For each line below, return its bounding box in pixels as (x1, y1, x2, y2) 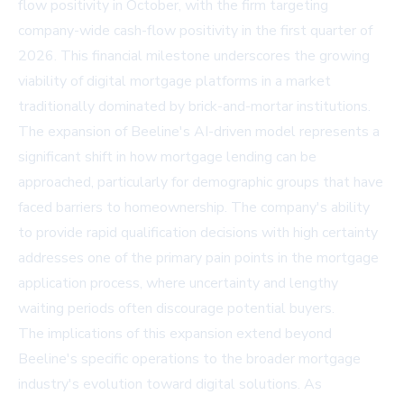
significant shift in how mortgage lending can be (18, 147, 317, 168)
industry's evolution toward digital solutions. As (18, 374, 322, 395)
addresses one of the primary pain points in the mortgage (18, 248, 379, 269)
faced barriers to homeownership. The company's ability (18, 197, 370, 218)
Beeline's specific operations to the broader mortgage (18, 349, 361, 370)
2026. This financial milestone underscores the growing (18, 46, 370, 67)
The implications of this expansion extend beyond (18, 324, 332, 344)
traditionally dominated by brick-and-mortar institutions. (18, 96, 371, 117)
